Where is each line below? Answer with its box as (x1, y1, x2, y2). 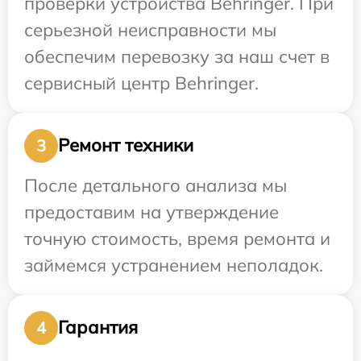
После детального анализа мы (24, 173, 287, 197)
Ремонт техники (58, 134, 193, 157)
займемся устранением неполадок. (24, 253, 323, 276)
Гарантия (58, 316, 138, 339)
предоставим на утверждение (24, 200, 279, 223)
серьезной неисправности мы (24, 18, 276, 41)
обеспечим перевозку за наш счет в (24, 44, 330, 68)
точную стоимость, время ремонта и (24, 226, 330, 250)
